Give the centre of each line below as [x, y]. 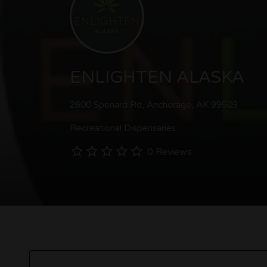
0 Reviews [170, 152]
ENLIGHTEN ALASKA [157, 77]
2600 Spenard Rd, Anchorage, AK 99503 [154, 105]
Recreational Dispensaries [123, 128]
